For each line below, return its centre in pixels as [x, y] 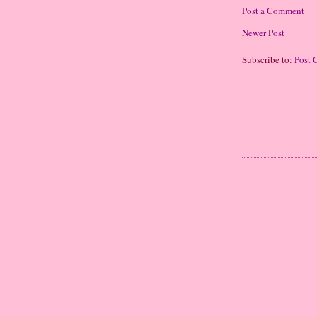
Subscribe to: [268, 59]
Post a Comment [273, 10]
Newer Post [263, 32]
